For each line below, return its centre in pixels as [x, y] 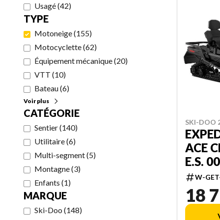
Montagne [52, 169]
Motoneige [53, 33]
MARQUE [45, 195]
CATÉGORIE [52, 113]
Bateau [46, 88]
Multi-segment [60, 155]
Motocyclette [58, 47]
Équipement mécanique [73, 61]
